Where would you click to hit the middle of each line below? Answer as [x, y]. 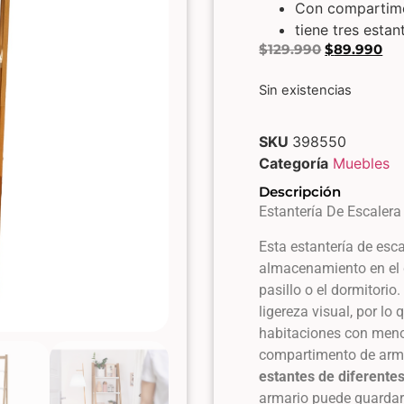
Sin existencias [306, 90]
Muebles [362, 164]
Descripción [300, 192]
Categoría [294, 164]
